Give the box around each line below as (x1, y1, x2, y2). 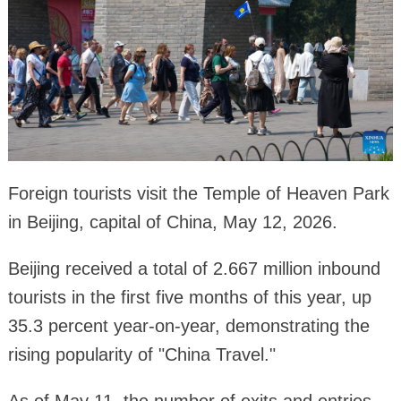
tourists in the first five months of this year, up (7, 287, 371, 308)
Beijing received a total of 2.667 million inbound (7, 259, 380, 279)
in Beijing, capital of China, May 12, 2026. (7, 212, 337, 233)
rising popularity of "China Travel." (7, 345, 276, 365)
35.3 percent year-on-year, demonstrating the (7, 316, 370, 337)
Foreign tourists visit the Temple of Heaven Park (7, 183, 389, 204)
